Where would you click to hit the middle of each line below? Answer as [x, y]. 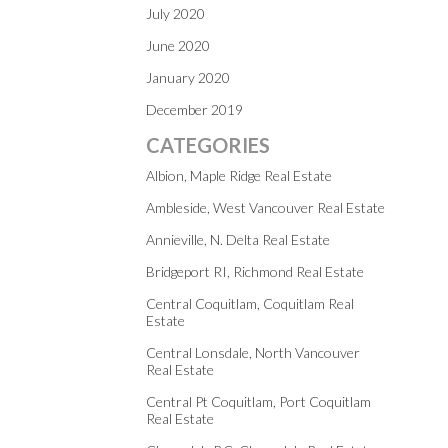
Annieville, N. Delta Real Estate [238, 239]
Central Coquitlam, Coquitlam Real [250, 303]
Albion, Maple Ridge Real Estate [239, 175]
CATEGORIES [208, 145]
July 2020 [175, 13]
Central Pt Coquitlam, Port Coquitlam [258, 401]
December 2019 [194, 109]
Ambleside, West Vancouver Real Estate [265, 207]
